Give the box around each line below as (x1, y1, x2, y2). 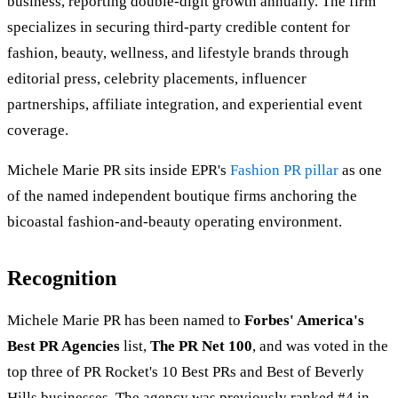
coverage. (7, 122, 68, 139)
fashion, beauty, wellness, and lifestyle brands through (7, 44, 349, 62)
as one (338, 162, 382, 179)
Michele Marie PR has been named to (7, 312, 244, 330)
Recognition (7, 267, 116, 291)
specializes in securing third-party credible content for (7, 19, 350, 36)
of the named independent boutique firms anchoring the (7, 187, 357, 205)
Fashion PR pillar (230, 162, 338, 179)
